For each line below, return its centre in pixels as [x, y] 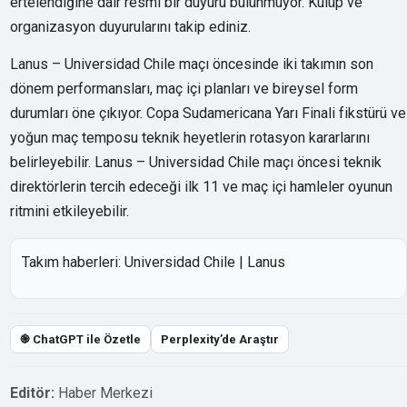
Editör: [33, 393]
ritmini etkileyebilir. [70, 211]
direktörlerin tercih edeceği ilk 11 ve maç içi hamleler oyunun [202, 187]
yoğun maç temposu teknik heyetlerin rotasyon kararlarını [190, 138]
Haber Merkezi [106, 393]
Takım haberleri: [74, 262]
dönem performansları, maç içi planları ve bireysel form [184, 89]
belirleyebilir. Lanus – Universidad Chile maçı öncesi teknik [196, 162]
